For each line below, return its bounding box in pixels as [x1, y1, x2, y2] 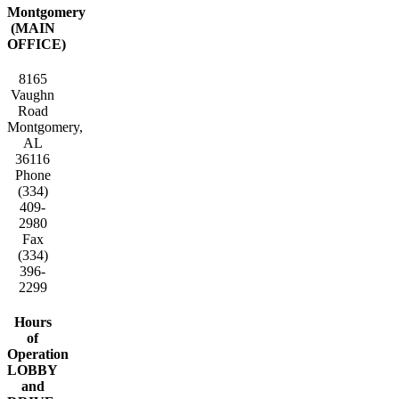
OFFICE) [7, 36, 66, 52]
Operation [7, 346, 69, 362]
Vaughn [11, 86, 55, 102]
